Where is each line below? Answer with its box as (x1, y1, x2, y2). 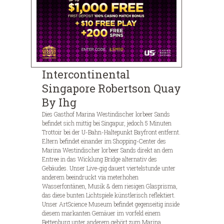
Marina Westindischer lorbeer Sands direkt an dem (42, 145, 173, 154)
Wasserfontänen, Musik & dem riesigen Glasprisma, (42, 181, 177, 190)
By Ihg (42, 94, 76, 109)
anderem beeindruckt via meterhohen (42, 172, 138, 181)
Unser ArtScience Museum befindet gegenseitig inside (42, 199, 179, 208)
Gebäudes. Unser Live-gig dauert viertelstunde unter (42, 163, 175, 172)
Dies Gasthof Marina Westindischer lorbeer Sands (42, 109, 170, 118)
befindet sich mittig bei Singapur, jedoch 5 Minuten (42, 118, 171, 127)
